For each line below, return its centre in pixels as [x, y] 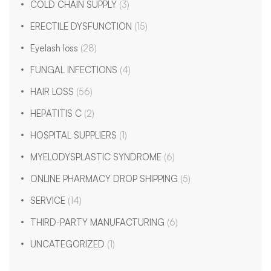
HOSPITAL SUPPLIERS [75, 135]
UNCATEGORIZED [69, 244]
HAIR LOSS [53, 92]
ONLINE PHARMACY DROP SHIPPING [105, 179]
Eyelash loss [55, 48]
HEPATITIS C [57, 113]
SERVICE [49, 201]
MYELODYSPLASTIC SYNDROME [97, 157]
